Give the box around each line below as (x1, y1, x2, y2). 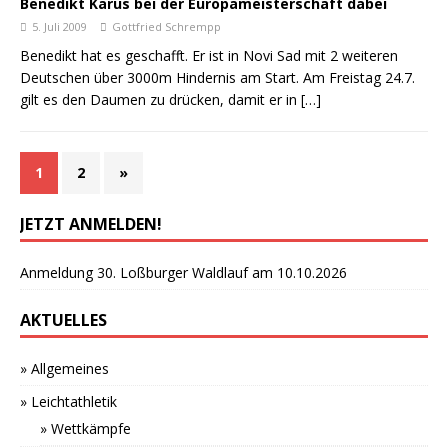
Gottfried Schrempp (112, 19, 221, 34)
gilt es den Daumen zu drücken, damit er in (20, 90, 301, 109)
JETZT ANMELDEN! (20, 213, 162, 235)
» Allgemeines (20, 359, 109, 378)
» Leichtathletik (20, 392, 117, 411)
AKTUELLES (20, 309, 107, 331)
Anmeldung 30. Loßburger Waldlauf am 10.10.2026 (20, 263, 347, 282)
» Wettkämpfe (40, 419, 131, 438)
